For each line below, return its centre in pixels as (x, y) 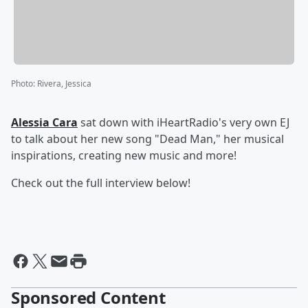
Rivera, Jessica (64, 84)
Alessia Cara (44, 123)
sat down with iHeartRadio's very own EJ (184, 123)
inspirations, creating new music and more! (124, 156)
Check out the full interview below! (101, 183)
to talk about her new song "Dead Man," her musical (147, 139)
